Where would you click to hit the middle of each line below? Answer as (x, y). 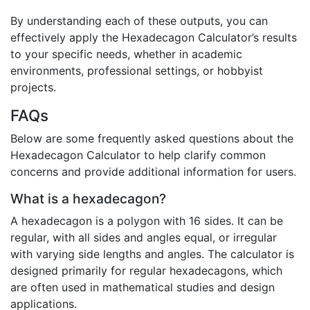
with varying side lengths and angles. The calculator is (152, 254)
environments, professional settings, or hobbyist (137, 71)
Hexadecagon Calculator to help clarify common (138, 155)
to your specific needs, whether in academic (126, 54)
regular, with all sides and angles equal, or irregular (144, 238)
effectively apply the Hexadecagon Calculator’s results (154, 38)
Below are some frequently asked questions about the (152, 139)
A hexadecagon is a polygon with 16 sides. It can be (147, 221)
